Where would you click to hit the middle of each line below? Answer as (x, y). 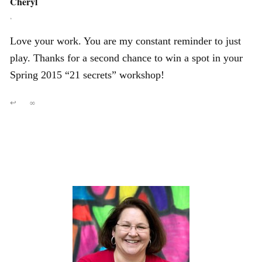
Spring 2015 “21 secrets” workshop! (87, 75)
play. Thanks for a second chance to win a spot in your (126, 58)
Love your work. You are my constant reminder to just (125, 41)
